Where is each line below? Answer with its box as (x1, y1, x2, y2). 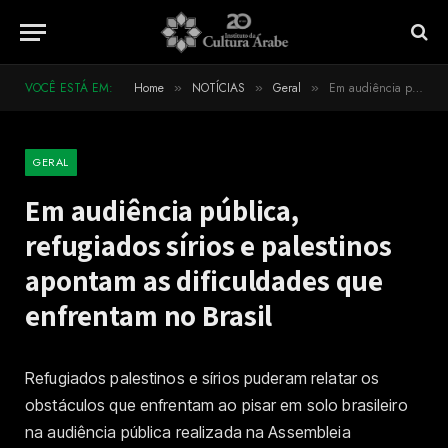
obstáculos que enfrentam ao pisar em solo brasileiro (25, 395, 408, 415)
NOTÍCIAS (192, 79, 245, 97)
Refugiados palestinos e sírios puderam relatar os (25, 368, 380, 388)
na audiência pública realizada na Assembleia (25, 422, 351, 442)
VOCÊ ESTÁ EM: (25, 79, 113, 97)
